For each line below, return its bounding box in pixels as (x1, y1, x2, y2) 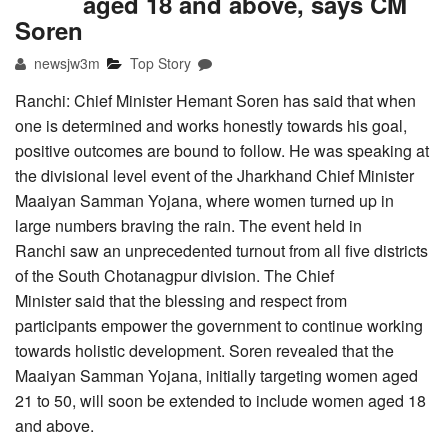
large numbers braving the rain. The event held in (15, 214, 362, 238)
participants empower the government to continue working (15, 314, 423, 338)
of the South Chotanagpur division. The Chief (15, 264, 334, 288)
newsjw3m (30, 53, 101, 74)
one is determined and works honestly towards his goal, (15, 114, 407, 138)
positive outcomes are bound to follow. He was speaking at (15, 139, 429, 163)
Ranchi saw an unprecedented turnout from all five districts (15, 239, 428, 263)
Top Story (130, 53, 192, 74)
